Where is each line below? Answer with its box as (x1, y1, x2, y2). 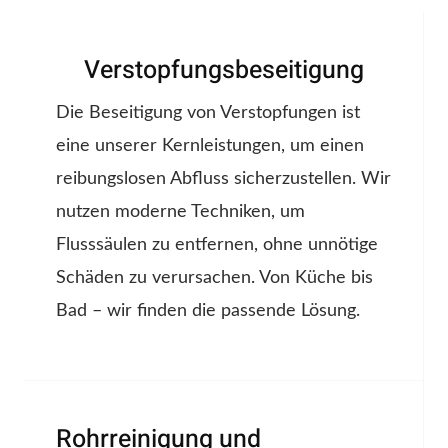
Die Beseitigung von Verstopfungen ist (56, 104, 360, 123)
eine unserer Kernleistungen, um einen (56, 137, 364, 156)
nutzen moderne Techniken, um (56, 203, 305, 222)
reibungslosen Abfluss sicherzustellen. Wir (56, 170, 391, 189)
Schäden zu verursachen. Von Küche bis (56, 269, 373, 288)
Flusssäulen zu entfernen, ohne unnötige (56, 236, 378, 255)
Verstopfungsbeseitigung (83, 52, 364, 90)
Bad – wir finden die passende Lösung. (56, 302, 360, 321)
